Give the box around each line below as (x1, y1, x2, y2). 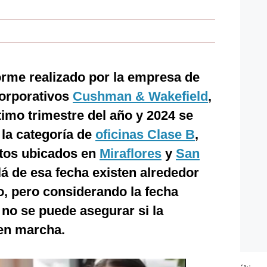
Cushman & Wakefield (73, 89, 208, 104)
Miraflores (100, 146, 162, 161)
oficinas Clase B (95, 127, 195, 142)
